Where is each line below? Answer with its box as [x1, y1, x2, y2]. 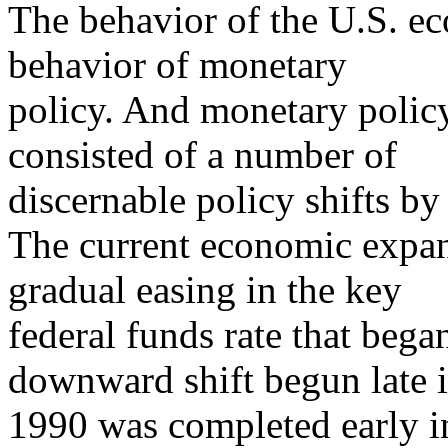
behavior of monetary [8, 43, 347, 86]
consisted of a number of [8, 133, 397, 176]
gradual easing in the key [8, 268, 402, 311]
